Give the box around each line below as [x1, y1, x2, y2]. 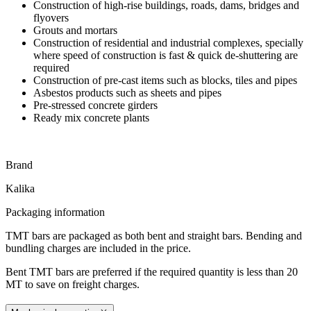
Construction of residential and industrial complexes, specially [33, 36, 303, 49]
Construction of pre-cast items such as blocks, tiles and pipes [33, 74, 297, 86]
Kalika [6, 182, 35, 194]
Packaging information [6, 205, 105, 218]
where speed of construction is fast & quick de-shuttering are [33, 49, 298, 61]
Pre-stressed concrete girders [33, 99, 158, 111]
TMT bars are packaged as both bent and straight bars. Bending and [6, 229, 302, 242]
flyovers [33, 11, 69, 24]
